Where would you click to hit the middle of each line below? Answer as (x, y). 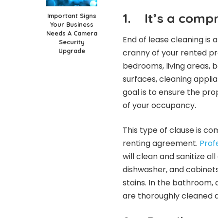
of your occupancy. (159, 106)
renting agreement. (160, 144)
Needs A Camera (72, 33)
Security (72, 42)
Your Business (72, 24)
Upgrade (72, 50)
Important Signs (72, 15)
